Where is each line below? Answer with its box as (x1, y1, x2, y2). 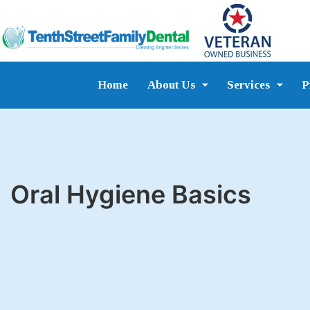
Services (226, 78, 270, 92)
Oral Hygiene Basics (10, 179, 251, 210)
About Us (147, 78, 195, 92)
